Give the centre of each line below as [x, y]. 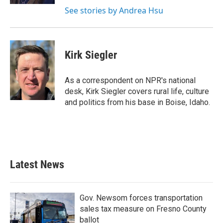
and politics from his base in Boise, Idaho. [137, 102]
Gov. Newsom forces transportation [141, 198]
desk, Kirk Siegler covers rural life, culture [137, 91]
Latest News [37, 165]
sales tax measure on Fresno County [143, 209]
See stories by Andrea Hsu [114, 10]
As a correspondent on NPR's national [130, 80]
